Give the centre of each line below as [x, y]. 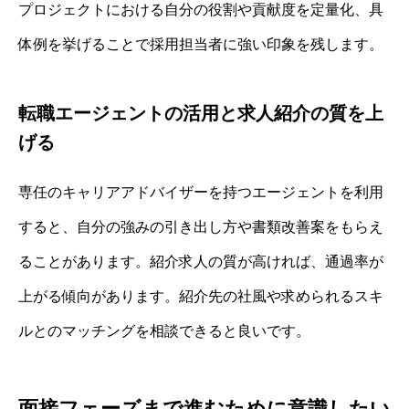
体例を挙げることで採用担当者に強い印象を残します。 [201, 45]
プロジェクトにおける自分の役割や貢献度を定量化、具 [201, 10]
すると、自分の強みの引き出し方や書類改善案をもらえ [201, 227]
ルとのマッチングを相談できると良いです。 [164, 331]
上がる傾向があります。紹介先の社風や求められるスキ [201, 297]
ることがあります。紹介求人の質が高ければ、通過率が [201, 262]
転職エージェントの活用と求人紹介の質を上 [201, 114]
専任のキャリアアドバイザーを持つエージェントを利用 [201, 193]
